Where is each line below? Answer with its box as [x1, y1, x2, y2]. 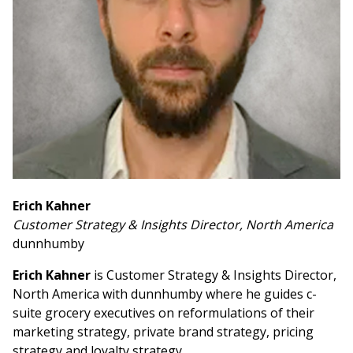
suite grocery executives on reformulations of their [13, 304, 314, 322]
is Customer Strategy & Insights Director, [91, 266, 336, 284]
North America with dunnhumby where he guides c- [13, 285, 317, 303]
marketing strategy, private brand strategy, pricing [13, 323, 314, 341]
